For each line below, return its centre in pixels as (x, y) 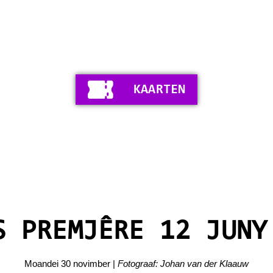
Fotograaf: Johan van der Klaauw (183, 264)
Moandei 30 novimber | (71, 264)
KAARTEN (159, 90)
